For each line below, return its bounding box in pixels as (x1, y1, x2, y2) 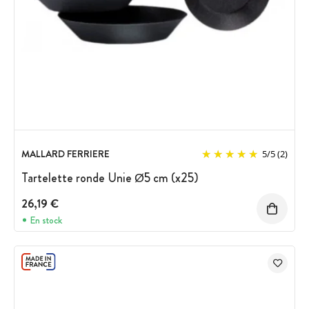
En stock (30, 212, 62, 227)
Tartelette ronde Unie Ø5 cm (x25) (21, 169, 199, 187)
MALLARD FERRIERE (21, 147, 110, 161)
